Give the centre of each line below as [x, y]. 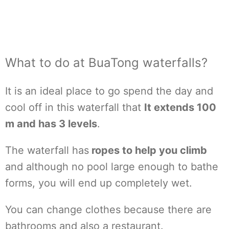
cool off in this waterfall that [75, 107]
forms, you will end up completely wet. [99, 183]
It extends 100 [180, 107]
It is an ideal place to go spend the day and [109, 91]
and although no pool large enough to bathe [112, 167]
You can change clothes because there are [108, 210]
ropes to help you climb [148, 150]
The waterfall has [47, 150]
